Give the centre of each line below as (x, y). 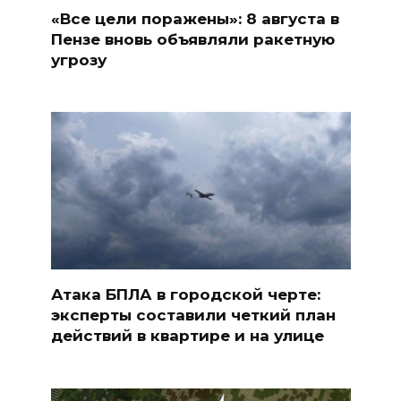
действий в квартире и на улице (187, 335)
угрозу (78, 60)
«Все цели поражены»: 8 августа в (195, 18)
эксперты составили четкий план (193, 315)
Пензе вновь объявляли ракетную (192, 39)
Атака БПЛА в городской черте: (185, 294)
